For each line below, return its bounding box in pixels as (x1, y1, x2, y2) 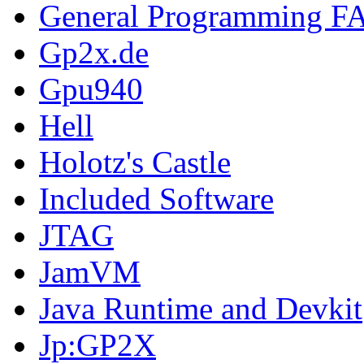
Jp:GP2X (39, 327, 156, 362)
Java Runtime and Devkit (39, 290, 362, 326)
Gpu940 (39, 71, 143, 106)
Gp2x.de (39, 34, 149, 70)
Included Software (39, 180, 274, 216)
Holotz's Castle (39, 144, 231, 180)
